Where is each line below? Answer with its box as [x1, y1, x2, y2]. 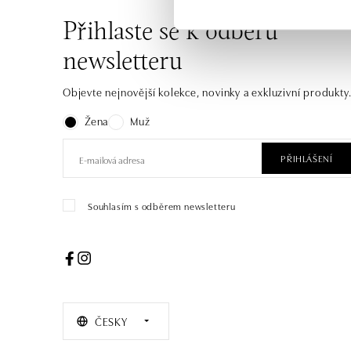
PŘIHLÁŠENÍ [280, 151, 333, 165]
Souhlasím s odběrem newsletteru [88, 199, 236, 212]
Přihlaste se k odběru [63, 20, 278, 45]
